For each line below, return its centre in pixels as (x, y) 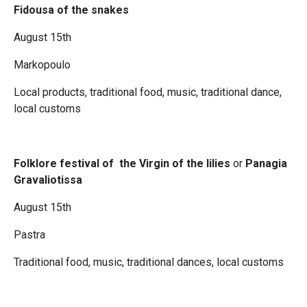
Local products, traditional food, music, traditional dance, (148, 93)
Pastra (29, 235)
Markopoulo (42, 65)
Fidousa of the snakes (71, 10)
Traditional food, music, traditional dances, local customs (149, 262)
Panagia (266, 164)
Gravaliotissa (48, 180)
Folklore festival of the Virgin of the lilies (123, 164)
